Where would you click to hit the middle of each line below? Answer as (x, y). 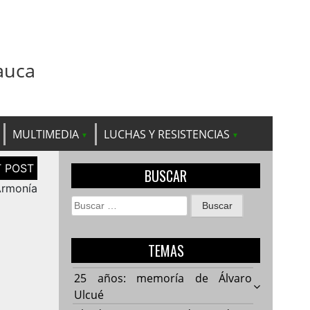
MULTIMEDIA (46, 134)
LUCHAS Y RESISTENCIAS (167, 134)
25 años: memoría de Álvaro (163, 278)
